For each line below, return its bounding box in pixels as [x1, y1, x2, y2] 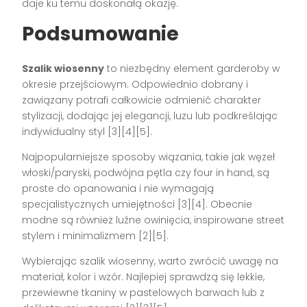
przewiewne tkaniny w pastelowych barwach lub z [22, 285, 265, 299]
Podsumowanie [22, 20, 180, 47]
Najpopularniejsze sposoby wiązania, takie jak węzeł [22, 149, 275, 164]
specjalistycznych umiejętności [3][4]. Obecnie [22, 197, 253, 211]
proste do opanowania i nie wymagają [22, 181, 214, 195]
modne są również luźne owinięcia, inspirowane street [22, 212, 285, 227]
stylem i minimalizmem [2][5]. [22, 228, 169, 243]
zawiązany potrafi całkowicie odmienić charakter [22, 93, 262, 107]
